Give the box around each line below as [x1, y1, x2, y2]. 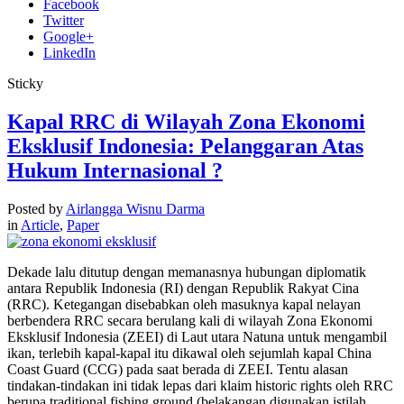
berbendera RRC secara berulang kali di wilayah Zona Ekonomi [7, 312, 372, 328]
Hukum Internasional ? [7, 158, 223, 182]
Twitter [43, 12, 84, 28]
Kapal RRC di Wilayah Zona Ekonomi [7, 109, 365, 133]
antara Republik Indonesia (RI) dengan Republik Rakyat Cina [7, 280, 359, 296]
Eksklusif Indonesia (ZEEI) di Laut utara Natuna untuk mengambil [7, 328, 387, 344]
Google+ [43, 28, 94, 44]
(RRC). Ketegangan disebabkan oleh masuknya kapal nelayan [7, 296, 361, 312]
